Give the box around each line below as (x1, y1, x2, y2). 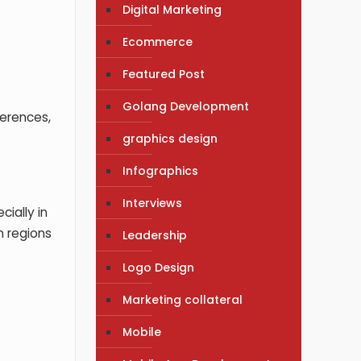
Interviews (122, 194, 183, 211)
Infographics (122, 162, 199, 179)
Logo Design (122, 259, 195, 276)
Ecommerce (122, 33, 193, 50)
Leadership (122, 226, 188, 243)
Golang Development (122, 98, 250, 114)
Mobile (122, 323, 162, 340)
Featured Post (122, 65, 205, 82)
